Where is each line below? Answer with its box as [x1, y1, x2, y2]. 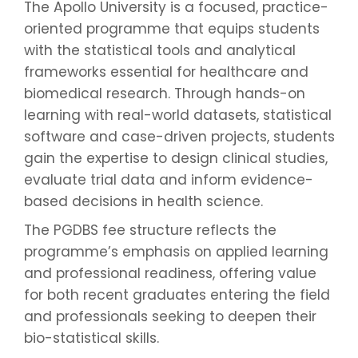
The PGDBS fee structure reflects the [24, 221, 276, 241]
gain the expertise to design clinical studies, [24, 148, 328, 168]
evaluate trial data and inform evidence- [24, 169, 313, 189]
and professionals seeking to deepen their [24, 307, 316, 327]
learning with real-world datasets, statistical [24, 105, 332, 125]
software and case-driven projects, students [24, 126, 335, 146]
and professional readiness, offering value [24, 264, 316, 284]
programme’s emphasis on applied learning [24, 242, 328, 262]
